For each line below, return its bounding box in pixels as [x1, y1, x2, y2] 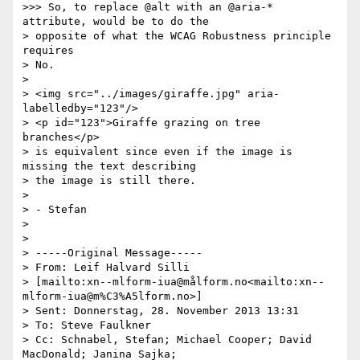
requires [22, 44, 74, 57]
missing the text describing [22, 160, 202, 173]
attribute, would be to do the [22, 15, 209, 28]
